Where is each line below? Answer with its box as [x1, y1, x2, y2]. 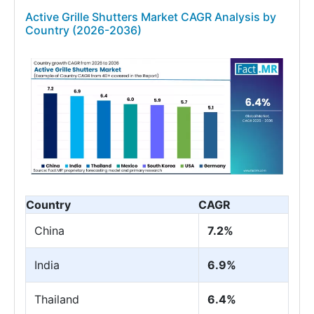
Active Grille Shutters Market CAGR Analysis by [25, 10, 276, 25]
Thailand [34, 292, 79, 306]
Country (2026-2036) [25, 23, 142, 38]
